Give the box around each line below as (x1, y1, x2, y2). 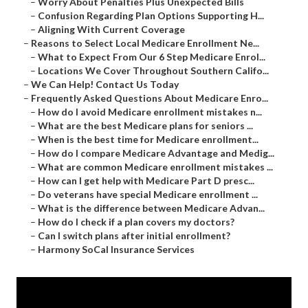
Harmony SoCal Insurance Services (38, 243, 195, 256)
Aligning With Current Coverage (38, 23, 185, 36)
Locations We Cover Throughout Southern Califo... (38, 65, 269, 77)
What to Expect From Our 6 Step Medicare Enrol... (38, 51, 265, 63)
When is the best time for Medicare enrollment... (38, 133, 258, 146)
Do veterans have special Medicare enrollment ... (38, 188, 258, 201)
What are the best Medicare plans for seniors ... (38, 120, 253, 132)
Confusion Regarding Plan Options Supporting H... (38, 10, 264, 22)
